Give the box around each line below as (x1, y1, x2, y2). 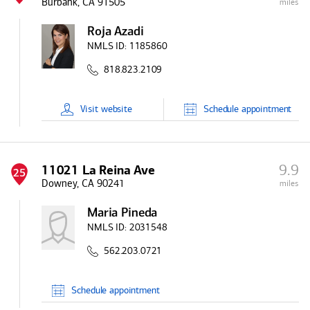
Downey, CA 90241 (42, 177, 125, 190)
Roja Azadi (87, 26, 144, 39)
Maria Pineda (87, 207, 158, 220)
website (100, 103, 132, 115)
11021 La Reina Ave (42, 163, 155, 178)
